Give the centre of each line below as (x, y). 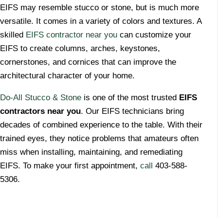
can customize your (154, 35)
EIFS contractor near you (72, 35)
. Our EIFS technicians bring (132, 111)
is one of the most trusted (130, 98)
